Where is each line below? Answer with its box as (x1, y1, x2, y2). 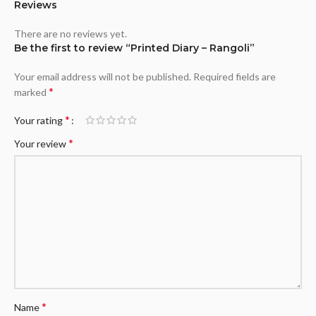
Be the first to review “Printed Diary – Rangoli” (14, 42, 255, 54)
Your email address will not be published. (14, 71, 191, 83)
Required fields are (193, 71, 276, 83)
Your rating (14, 114, 65, 126)
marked (14, 86, 49, 98)
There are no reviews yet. (14, 28, 127, 39)
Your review (14, 138, 68, 150)
